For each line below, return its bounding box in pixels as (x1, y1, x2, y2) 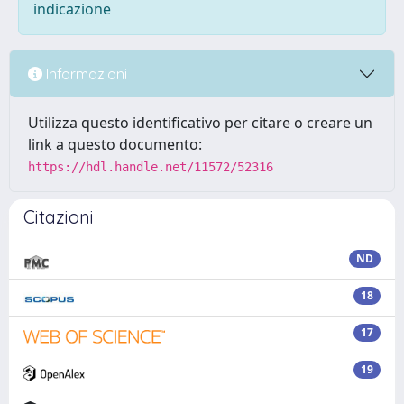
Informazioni (42, 64, 127, 83)
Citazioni (23, 206, 94, 228)
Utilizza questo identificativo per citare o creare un (28, 113, 372, 133)
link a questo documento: (28, 134, 202, 154)
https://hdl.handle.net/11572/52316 (28, 160, 273, 174)
